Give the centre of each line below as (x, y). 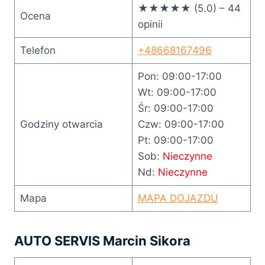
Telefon (38, 50)
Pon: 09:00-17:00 (180, 76)
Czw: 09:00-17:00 (181, 124)
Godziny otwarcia (61, 124)
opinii (150, 24)
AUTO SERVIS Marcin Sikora (102, 240)
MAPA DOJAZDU (178, 198)
